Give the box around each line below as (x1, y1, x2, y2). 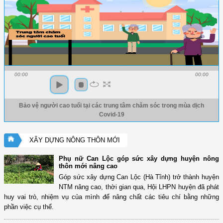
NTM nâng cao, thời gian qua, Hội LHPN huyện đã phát (59, 183, 219, 191)
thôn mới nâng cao (59, 162, 117, 170)
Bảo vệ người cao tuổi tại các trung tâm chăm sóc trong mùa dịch (19, 103, 204, 109)
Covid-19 (99, 111, 124, 118)
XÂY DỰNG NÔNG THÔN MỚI (29, 136, 120, 144)
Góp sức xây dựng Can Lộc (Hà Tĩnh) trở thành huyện (59, 173, 219, 181)
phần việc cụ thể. (4, 203, 54, 211)
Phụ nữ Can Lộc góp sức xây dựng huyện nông (59, 155, 219, 163)
